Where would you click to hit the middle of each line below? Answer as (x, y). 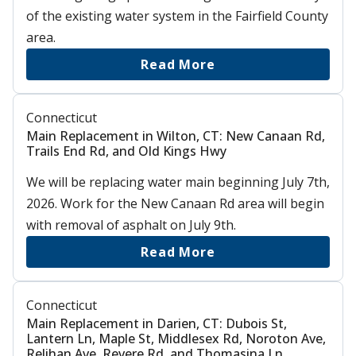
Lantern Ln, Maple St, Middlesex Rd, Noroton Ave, (176, 338)
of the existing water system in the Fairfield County (177, 15)
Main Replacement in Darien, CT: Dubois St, (157, 323)
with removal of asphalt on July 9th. (131, 224)
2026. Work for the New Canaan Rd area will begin (175, 203)
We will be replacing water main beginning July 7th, (178, 182)
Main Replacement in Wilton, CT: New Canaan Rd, (176, 135)
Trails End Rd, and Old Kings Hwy (126, 151)
